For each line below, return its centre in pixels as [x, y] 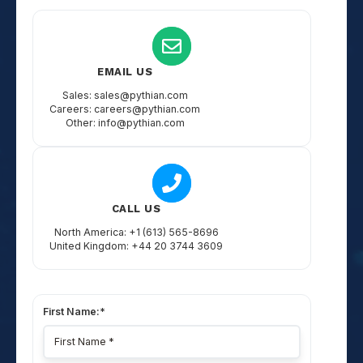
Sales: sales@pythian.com [125, 95]
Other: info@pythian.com [125, 123]
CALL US [136, 209]
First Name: [71, 312]
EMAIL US [125, 72]
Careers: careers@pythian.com [125, 109]
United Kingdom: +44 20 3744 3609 [136, 246]
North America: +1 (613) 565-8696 [136, 232]
